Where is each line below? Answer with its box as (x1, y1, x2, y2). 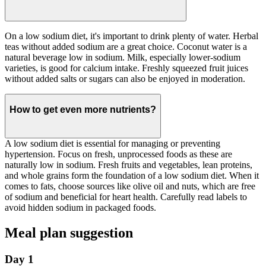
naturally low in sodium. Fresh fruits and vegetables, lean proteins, (5, 159, 252, 170)
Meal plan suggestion (5, 224, 133, 240)
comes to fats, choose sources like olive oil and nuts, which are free (5, 180, 255, 191)
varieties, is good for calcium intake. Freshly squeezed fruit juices (5, 62, 248, 73)
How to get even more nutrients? (9, 104, 156, 115)
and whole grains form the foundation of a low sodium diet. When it (5, 170, 259, 180)
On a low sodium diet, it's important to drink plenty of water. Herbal (5, 30, 258, 41)
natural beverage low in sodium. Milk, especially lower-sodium (5, 52, 240, 62)
